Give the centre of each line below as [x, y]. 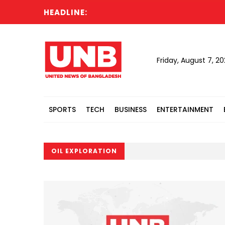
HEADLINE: [66, 12]
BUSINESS [131, 109]
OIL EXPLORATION [84, 151]
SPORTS [62, 109]
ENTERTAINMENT [185, 109]
